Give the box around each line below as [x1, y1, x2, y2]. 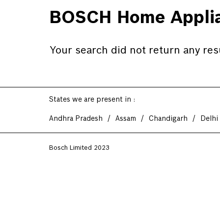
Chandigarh [148, 115, 188, 122]
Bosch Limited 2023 [49, 144, 110, 151]
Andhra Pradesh [49, 115, 103, 122]
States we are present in [49, 96, 131, 103]
